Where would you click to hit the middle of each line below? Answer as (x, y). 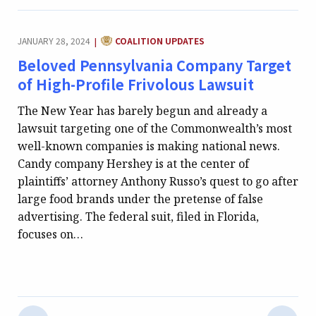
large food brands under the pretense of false (140, 199)
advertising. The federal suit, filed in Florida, (138, 216)
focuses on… (50, 234)
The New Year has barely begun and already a (142, 110)
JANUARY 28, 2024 (54, 41)
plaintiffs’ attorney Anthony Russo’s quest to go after (158, 181)
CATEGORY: (125, 37)
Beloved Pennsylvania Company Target (154, 66)
